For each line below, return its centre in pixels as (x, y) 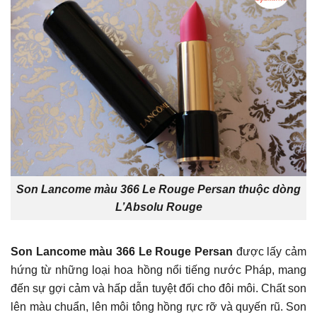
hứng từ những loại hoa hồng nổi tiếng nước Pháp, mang (158, 270)
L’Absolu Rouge (158, 207)
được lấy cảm (271, 251)
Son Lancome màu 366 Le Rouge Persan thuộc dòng (158, 189)
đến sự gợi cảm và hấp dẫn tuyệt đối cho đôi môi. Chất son (158, 288)
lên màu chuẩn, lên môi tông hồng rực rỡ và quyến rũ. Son (158, 306)
